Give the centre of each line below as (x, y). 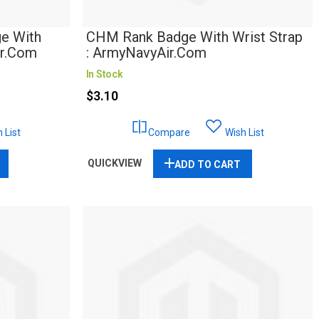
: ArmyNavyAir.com (146, 53)
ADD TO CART (207, 165)
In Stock (104, 74)
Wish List (244, 133)
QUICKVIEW (114, 163)
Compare (169, 133)
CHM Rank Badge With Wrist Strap (194, 37)
